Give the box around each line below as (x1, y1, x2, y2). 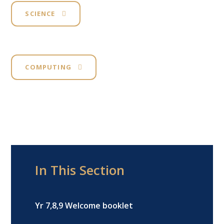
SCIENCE (25, 9, 55, 18)
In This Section (35, 160, 125, 179)
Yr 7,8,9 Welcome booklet (35, 199, 133, 211)
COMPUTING (25, 62, 71, 72)
